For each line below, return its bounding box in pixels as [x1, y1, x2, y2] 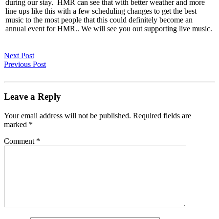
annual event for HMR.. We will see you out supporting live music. [5, 24, 212, 33]
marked [4, 120, 29, 129]
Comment [4, 137, 36, 146]
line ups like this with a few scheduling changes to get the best [5, 6, 197, 15]
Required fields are [133, 111, 191, 120]
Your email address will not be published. [4, 111, 131, 120]
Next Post [4, 51, 34, 60]
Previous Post [4, 60, 46, 68]
